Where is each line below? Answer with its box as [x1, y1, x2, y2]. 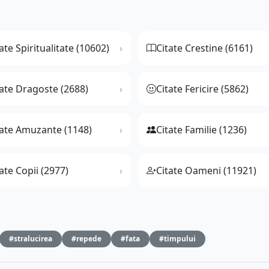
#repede [71, 234, 101, 244]
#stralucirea [9, 234, 52, 244]
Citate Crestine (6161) [156, 41, 253, 55]
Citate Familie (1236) [156, 123, 247, 137]
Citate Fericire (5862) [156, 82, 249, 96]
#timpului [159, 234, 196, 244]
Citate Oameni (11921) [156, 164, 256, 178]
